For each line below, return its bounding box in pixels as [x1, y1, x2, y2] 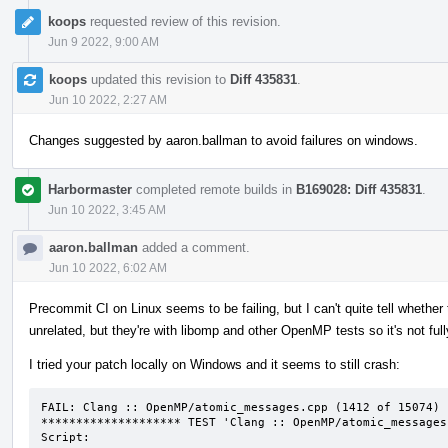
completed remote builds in [132, 181, 296, 197]
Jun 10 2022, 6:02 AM [49, 260, 167, 275]
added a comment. [138, 239, 250, 255]
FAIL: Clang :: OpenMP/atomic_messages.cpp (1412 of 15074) [41, 400, 440, 414]
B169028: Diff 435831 [296, 181, 422, 197]
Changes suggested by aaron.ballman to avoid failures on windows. [29, 132, 418, 148]
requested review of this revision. [86, 13, 281, 29]
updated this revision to [87, 71, 230, 87]
